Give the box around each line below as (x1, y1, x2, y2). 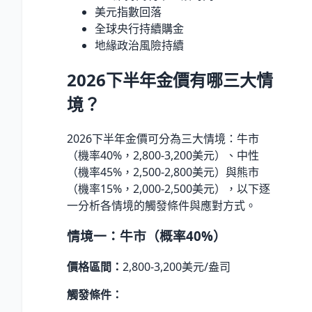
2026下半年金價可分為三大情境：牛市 (67, 130, 259, 146)
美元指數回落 (95, 3, 162, 19)
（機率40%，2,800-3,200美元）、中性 (67, 147, 259, 163)
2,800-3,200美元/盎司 (123, 258, 231, 274)
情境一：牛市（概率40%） (67, 227, 226, 245)
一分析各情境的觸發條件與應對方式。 (67, 197, 256, 213)
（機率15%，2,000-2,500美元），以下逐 (67, 180, 270, 196)
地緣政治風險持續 (95, 37, 184, 53)
